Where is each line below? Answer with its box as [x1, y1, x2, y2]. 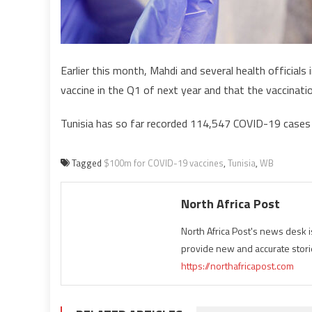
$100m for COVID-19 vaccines [104, 156, 224, 170]
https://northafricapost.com [181, 258, 295, 273]
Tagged [72, 156, 104, 170]
